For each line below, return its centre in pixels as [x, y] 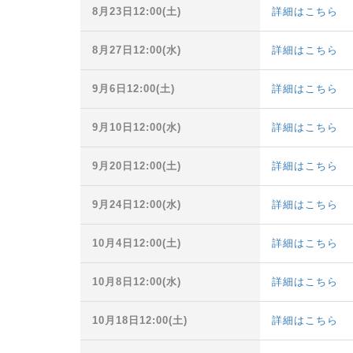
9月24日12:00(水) [137, 205]
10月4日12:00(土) [137, 243]
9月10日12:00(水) [137, 128]
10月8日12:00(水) [137, 282]
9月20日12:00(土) [137, 166]
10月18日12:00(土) [140, 321]
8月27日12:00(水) [137, 50]
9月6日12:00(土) [134, 89]
